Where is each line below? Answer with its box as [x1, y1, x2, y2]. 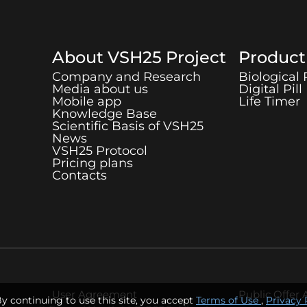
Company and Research [52, 69, 201, 84]
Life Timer [238, 94, 300, 109]
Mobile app [52, 94, 121, 109]
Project [162, 47, 226, 67]
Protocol [93, 143, 147, 158]
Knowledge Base [52, 106, 157, 121]
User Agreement [52, 288, 137, 301]
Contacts [52, 168, 107, 183]
